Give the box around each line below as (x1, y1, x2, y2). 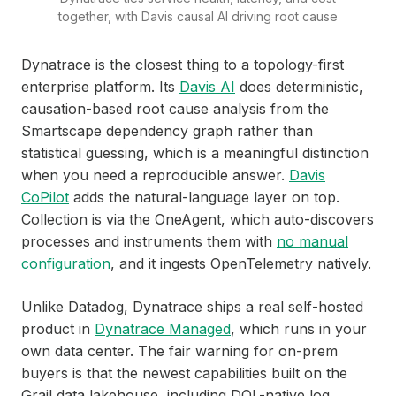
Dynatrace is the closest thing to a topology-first (21, 56, 344, 74)
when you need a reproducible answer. (21, 166, 289, 185)
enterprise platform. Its (21, 78, 179, 96)
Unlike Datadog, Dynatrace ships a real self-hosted (21, 298, 363, 316)
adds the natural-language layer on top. (69, 188, 339, 207)
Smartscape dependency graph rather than (21, 122, 313, 141)
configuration (21, 255, 110, 273)
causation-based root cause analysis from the (21, 100, 329, 118)
